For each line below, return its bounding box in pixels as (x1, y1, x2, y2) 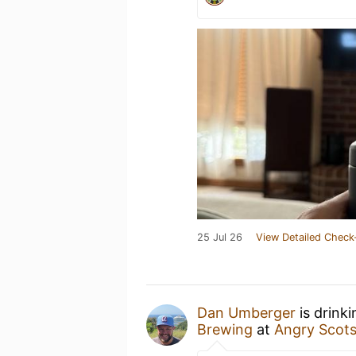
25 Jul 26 (197, 230, 242, 243)
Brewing (197, 320, 253, 338)
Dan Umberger (197, 304, 296, 321)
